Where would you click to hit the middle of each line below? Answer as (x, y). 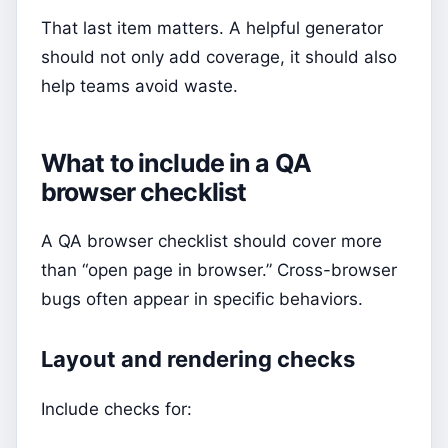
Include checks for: (116, 409)
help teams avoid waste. (139, 85)
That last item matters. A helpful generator (212, 27)
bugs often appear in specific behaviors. (202, 299)
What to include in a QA (176, 162)
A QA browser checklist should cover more (211, 241)
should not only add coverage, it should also (219, 56)
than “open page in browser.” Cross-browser (219, 270)
